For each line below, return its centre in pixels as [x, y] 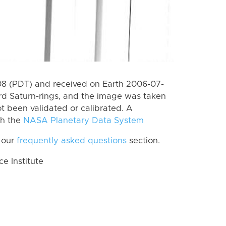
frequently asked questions [72, 141]
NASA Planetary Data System [83, 120]
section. [143, 141]
